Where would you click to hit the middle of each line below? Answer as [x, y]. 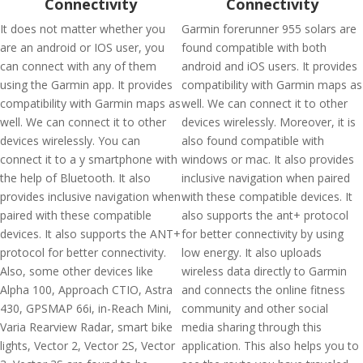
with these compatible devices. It [267, 196]
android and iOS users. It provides [269, 66]
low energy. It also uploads [252, 252]
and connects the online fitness [263, 290]
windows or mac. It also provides [268, 159]
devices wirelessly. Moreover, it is [269, 122]
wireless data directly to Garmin [264, 271]
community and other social [255, 308]
